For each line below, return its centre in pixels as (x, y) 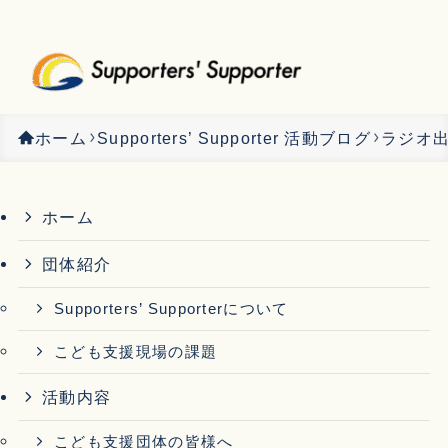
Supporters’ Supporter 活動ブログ (234, 137)
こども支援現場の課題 (136, 351)
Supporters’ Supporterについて (171, 309)
